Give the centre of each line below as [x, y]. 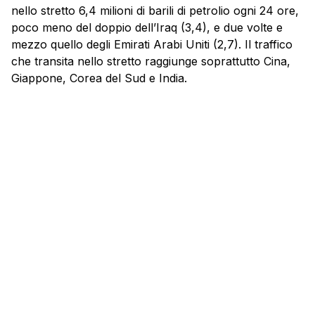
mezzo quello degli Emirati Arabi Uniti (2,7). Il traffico [152, 45]
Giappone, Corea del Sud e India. [99, 78]
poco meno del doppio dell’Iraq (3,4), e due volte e [147, 28]
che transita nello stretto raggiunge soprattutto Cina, [151, 62]
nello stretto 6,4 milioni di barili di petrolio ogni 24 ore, [155, 11]
